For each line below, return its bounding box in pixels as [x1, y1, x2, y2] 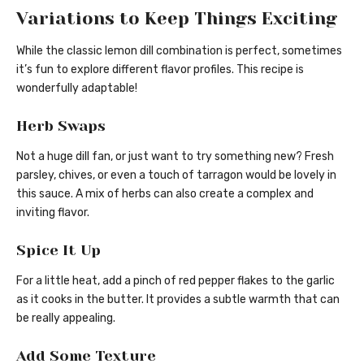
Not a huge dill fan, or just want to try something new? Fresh [16, 149, 334, 164]
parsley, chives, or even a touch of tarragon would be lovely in [16, 168, 336, 183]
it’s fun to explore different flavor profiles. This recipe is [16, 62, 304, 76]
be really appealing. [16, 311, 115, 326]
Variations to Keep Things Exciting [16, 8, 337, 29]
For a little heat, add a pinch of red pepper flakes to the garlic [16, 274, 335, 288]
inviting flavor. [16, 206, 89, 220]
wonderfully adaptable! [16, 80, 137, 95]
